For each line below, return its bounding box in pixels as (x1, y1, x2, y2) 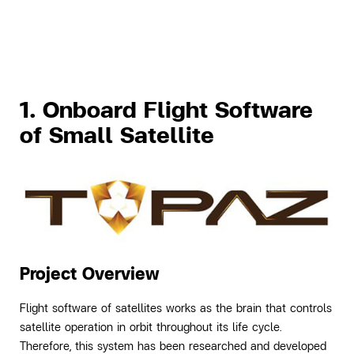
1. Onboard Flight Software (20, 93, 313, 125)
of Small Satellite (20, 119, 214, 150)
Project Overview (20, 262, 159, 286)
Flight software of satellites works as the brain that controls (20, 300, 332, 316)
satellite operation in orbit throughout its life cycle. (20, 319, 282, 335)
